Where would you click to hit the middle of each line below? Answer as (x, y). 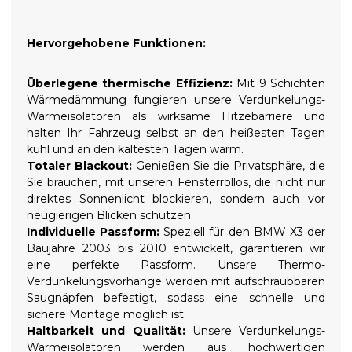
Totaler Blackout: (79, 166)
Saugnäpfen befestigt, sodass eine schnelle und (176, 298)
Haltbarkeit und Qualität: (106, 331)
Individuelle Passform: (93, 232)
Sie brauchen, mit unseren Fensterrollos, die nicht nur (176, 183)
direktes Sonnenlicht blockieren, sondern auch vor (176, 199)
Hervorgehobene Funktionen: (116, 44)
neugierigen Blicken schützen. (110, 216)
